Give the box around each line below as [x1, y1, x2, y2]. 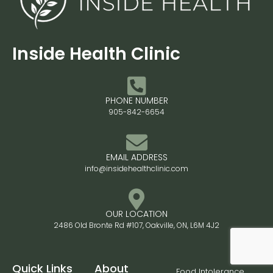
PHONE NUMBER [105, 94, 168, 107]
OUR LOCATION [105, 208, 168, 221]
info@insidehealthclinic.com [85, 163, 188, 174]
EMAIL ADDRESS [105, 151, 168, 164]
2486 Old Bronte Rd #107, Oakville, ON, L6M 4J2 [54, 220, 219, 231]
